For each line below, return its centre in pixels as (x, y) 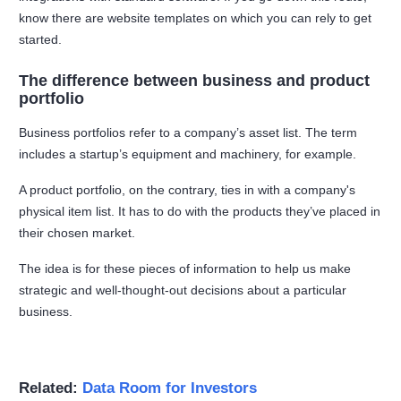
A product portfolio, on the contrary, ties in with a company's (188, 190)
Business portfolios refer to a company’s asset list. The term (188, 133)
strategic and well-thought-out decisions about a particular (183, 290)
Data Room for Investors (170, 388)
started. (43, 40)
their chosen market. (79, 233)
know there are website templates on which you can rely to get (196, 18)
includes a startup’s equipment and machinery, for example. (190, 154)
